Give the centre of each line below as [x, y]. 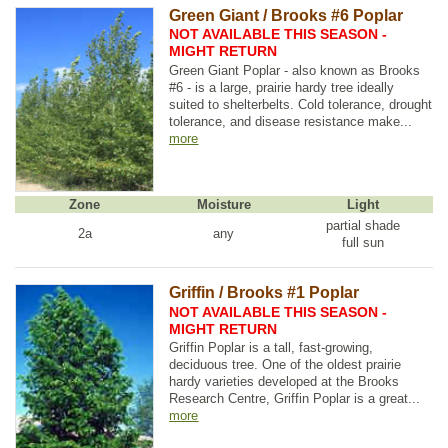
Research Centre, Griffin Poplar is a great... [295, 399]
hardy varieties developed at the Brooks [284, 382]
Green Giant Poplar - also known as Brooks [295, 70]
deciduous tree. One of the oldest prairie [285, 365]
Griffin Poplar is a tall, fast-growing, [271, 348]
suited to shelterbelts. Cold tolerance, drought [301, 104]
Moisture [223, 204]
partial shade [363, 225]
